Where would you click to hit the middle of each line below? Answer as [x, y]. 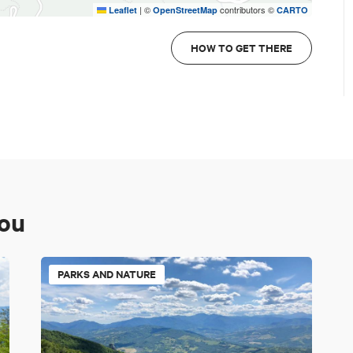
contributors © [247, 10]
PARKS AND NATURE [107, 273]
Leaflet [121, 10]
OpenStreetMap [185, 10]
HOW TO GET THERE [241, 48]
